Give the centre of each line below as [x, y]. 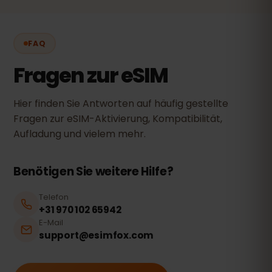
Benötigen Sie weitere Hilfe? [93, 172]
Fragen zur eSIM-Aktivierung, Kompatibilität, [118, 119]
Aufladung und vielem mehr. [80, 134]
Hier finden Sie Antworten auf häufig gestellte [121, 104]
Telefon [54, 197]
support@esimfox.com [97, 235]
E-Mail [51, 223]
